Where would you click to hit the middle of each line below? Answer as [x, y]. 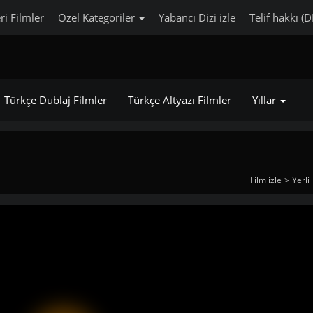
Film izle [265, 180]
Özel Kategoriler [97, 17]
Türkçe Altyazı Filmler [179, 100]
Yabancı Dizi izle [197, 17]
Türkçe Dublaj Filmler [55, 100]
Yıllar [265, 100]
